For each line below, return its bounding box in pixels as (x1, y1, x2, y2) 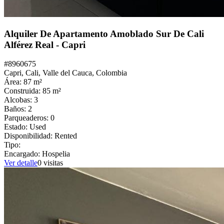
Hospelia (42, 149, 70, 158)
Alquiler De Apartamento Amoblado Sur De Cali (4, 28, 204, 39)
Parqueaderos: (4, 113, 50, 122)
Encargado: (4, 149, 42, 158)
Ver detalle (4, 158, 37, 167)
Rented (54, 131, 77, 140)
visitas (41, 158, 63, 167)
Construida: (4, 86, 42, 95)
